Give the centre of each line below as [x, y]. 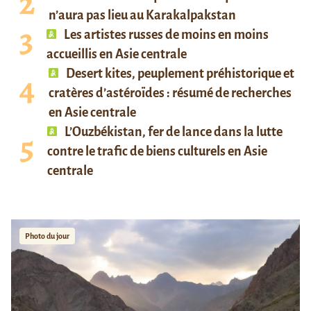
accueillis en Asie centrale [117, 54]
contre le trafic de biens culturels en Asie [157, 152]
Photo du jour [47, 236]
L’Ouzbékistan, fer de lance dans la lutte [173, 132]
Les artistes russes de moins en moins [165, 35]
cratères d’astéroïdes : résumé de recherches [170, 93]
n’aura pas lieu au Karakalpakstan [142, 16]
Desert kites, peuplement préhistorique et [179, 74]
